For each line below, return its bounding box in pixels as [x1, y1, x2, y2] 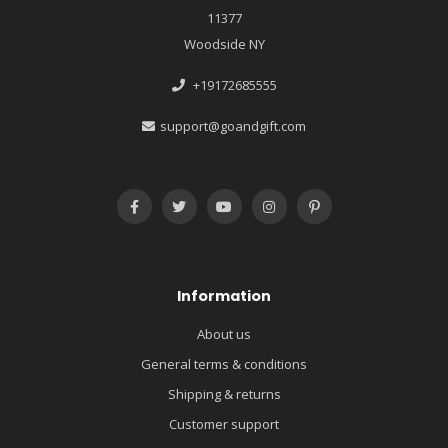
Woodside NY [183, 35, 265, 54]
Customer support [169, 415, 279, 434]
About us [197, 325, 251, 344]
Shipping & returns [167, 385, 281, 404]
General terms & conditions [141, 355, 307, 374]
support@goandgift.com [160, 117, 306, 136]
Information [177, 286, 271, 307]
